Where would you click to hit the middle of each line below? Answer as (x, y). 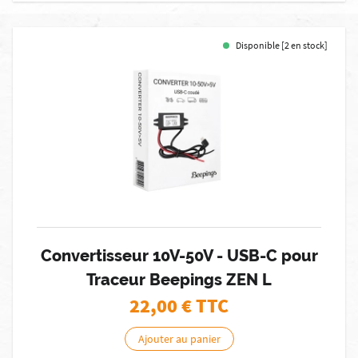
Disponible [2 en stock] (282, 45)
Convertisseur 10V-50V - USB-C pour (179, 256)
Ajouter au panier (179, 339)
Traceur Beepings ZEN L (179, 280)
